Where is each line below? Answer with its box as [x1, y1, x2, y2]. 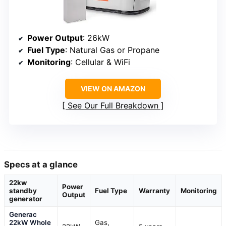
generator [9, 194, 42, 203]
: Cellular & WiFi [71, 56, 130, 67]
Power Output [27, 32, 83, 43]
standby [9, 186, 37, 195]
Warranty [139, 186, 170, 195]
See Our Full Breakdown [68, 100, 158, 110]
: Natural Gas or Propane [65, 44, 159, 55]
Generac [9, 210, 37, 218]
